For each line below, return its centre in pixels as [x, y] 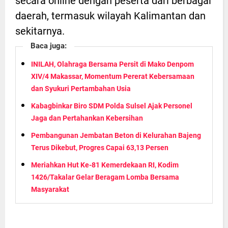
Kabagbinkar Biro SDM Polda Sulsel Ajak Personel [112, 106]
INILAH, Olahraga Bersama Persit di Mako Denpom [112, 64]
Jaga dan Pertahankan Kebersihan [87, 118]
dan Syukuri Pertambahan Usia [81, 88]
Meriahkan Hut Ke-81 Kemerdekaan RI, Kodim [105, 165]
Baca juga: [49, 46]
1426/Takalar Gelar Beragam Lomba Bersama [105, 177]
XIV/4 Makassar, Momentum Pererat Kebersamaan [113, 76]
